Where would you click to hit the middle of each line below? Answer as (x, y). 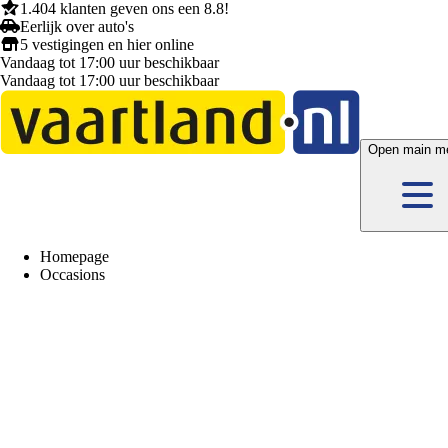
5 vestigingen (62, 44)
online (174, 44)
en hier (129, 44)
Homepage (74, 256)
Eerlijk (41, 26)
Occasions (72, 274)
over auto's (98, 26)
